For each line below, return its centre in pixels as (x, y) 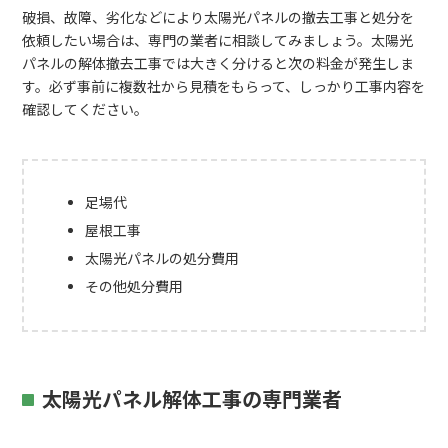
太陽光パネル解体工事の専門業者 (192, 399)
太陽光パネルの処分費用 (162, 258)
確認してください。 (85, 109)
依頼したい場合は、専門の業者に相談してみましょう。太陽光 (218, 40)
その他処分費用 (134, 286)
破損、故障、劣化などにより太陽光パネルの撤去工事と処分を (218, 17)
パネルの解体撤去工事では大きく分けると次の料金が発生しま (218, 63)
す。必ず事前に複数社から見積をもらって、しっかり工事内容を (224, 86)
